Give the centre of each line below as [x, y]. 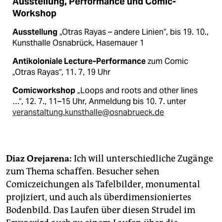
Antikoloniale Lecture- [54, 61]
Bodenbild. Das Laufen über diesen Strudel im [101, 210]
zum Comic [167, 61]
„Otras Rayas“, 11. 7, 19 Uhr [61, 72]
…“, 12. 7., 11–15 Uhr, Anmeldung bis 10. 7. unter [99, 102]
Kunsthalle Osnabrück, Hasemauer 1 [78, 43]
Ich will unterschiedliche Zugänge [142, 159]
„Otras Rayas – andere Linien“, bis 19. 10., [133, 32]
